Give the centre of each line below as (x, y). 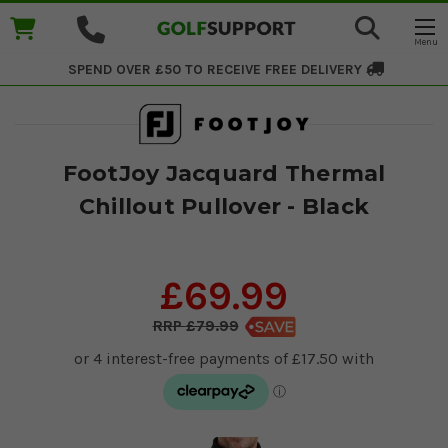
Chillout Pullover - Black (224, 206)
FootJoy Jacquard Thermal (224, 173)
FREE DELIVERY (315, 69)
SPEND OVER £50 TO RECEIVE (164, 69)
